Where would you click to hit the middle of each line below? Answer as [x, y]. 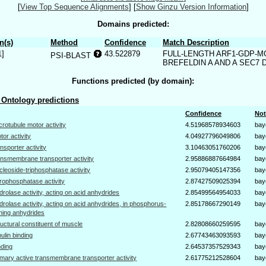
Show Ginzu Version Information [191, 7]
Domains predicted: [133, 24]
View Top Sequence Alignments [74, 7]
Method [64, 42]
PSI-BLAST [72, 55]
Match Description [196, 42]
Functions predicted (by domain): [133, 81]
